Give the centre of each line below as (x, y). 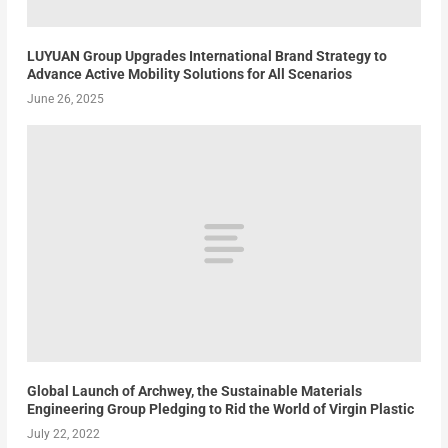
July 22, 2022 (63, 433)
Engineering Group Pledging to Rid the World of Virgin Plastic (220, 408)
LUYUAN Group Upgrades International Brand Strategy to (206, 55)
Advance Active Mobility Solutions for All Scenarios (189, 73)
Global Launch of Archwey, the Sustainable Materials (194, 390)
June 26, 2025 (65, 98)
